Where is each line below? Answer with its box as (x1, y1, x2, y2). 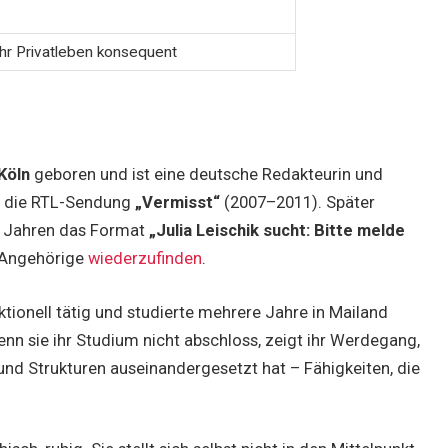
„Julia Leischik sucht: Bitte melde (149, 221, 406, 241)
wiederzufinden (88, 249, 203, 269)
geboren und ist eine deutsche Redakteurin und (30, 165, 384, 185)
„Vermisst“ (135, 193, 221, 213)
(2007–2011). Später (220, 193, 376, 213)
